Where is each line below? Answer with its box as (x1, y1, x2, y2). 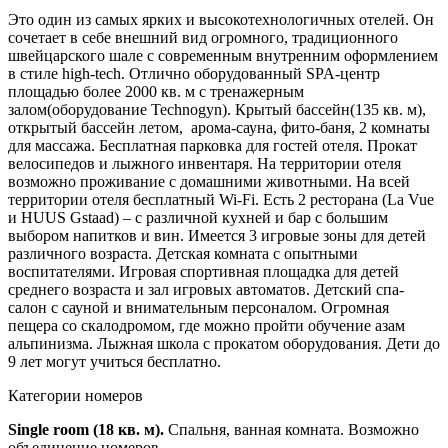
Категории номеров (8, 386, 143, 404)
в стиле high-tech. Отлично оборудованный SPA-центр (8, 64, 380, 82)
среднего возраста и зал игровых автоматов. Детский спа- (8, 280, 404, 298)
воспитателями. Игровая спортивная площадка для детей (8, 262, 399, 280)
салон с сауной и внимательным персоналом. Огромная (8, 298, 389, 316)
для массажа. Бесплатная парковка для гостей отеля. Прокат (8, 136, 417, 154)
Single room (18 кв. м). (8, 420, 164, 438)
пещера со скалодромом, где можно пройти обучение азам (8, 316, 405, 334)
